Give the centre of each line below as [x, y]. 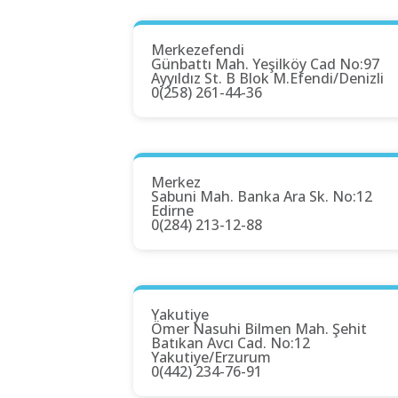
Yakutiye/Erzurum [211, 358]
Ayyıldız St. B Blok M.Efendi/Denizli [267, 79]
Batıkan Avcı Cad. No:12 [231, 343]
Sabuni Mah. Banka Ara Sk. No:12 [262, 197]
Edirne [172, 211]
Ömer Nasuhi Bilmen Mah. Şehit [259, 329]
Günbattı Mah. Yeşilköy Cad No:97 [265, 64]
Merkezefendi [198, 50]
